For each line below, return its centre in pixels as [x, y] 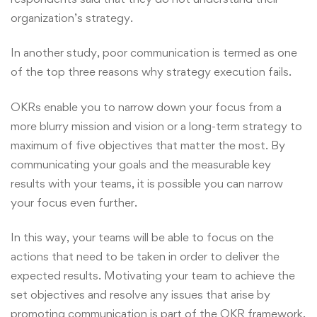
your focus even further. [75, 202]
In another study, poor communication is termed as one [154, 53]
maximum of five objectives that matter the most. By [148, 145]
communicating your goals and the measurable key [141, 164]
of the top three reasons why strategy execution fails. [152, 72]
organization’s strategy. [72, 17]
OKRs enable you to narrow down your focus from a [146, 106]
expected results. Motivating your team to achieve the [153, 276]
